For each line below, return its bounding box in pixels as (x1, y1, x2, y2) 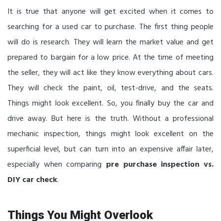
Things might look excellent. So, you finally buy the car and (7, 97, 214, 110)
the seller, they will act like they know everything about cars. (7, 67, 214, 80)
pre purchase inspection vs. (106, 158, 214, 172)
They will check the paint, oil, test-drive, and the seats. (7, 82, 214, 95)
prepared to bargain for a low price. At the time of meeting (7, 51, 214, 65)
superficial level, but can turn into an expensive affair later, (7, 143, 214, 156)
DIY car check (7, 174, 57, 187)
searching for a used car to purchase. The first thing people (7, 21, 214, 34)
